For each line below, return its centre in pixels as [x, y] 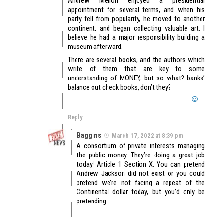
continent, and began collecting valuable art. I [136, 28]
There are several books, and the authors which [136, 59]
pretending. [92, 201]
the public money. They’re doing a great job [141, 155]
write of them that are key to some [136, 69]
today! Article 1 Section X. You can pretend [141, 164]
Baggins [89, 135]
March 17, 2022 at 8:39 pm [147, 135]
